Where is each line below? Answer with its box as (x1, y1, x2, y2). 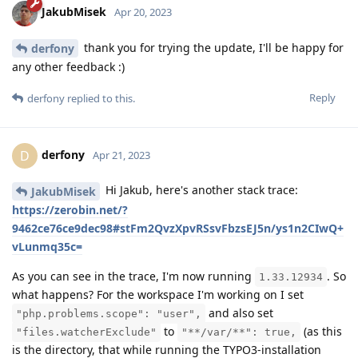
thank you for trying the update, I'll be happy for (81, 39, 344, 55)
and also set (205, 305, 273, 321)
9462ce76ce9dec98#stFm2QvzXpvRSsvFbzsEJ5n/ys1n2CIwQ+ (12, 221, 344, 237)
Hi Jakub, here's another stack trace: (102, 182, 298, 198)
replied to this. (65, 91, 135, 106)
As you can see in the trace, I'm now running (12, 268, 255, 284)
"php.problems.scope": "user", (16, 308, 201, 320)
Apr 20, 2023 (114, 5, 172, 20)
